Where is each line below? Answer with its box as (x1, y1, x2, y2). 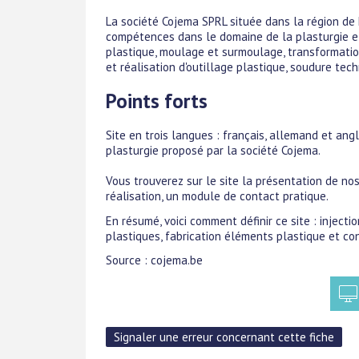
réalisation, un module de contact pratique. (106, 188, 329, 204)
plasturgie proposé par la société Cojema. (106, 143, 321, 159)
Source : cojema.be (106, 252, 203, 268)
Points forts (106, 87, 208, 114)
